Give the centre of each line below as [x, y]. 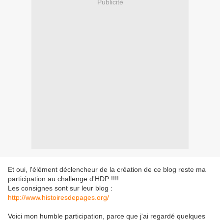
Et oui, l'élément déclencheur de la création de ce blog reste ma [107, 170]
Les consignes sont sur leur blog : [60, 188]
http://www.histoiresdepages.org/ [58, 198]
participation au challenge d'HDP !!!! [63, 179]
